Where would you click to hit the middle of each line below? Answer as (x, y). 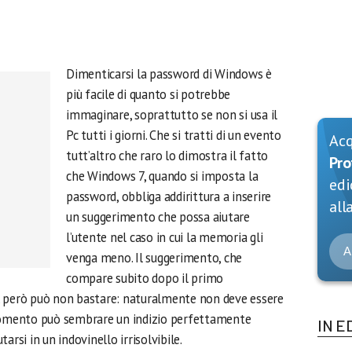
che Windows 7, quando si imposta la (162, 176)
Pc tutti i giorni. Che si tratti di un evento (174, 135)
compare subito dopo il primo (145, 278)
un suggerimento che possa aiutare (158, 217)
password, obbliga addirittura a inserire (169, 196)
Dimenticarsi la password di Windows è (169, 74)
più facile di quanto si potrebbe (148, 94)
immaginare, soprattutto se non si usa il (172, 115)
